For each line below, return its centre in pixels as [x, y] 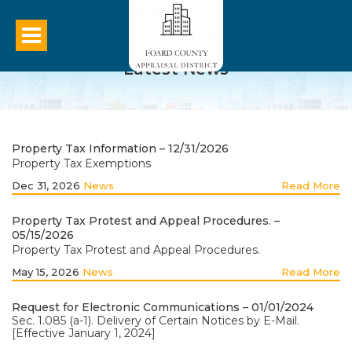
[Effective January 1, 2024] [84, 333]
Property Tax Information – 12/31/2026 [120, 148]
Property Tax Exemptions [81, 163]
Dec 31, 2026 [48, 185]
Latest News [176, 69]
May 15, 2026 [47, 272]
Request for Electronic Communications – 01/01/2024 [163, 307]
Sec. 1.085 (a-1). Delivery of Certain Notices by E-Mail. [156, 321]
